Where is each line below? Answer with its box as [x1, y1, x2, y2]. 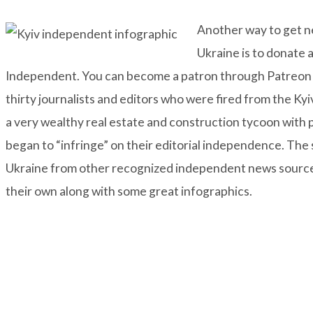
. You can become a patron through [77, 68, 267, 84]
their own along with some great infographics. [6, 184, 252, 199]
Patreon [267, 68, 312, 84]
